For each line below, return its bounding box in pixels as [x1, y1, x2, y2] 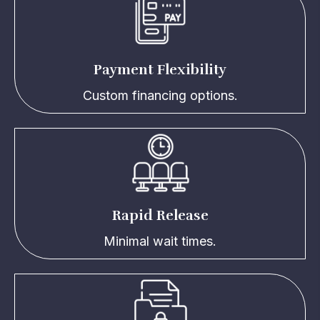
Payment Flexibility [94, 60, 226, 79]
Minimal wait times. [104, 233, 216, 249]
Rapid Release [111, 206, 209, 224]
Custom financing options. [82, 87, 238, 103]
